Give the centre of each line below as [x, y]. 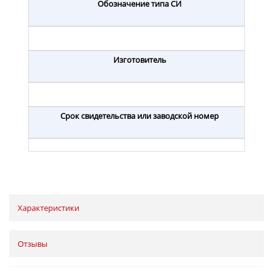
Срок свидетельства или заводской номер [140, 115]
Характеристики [48, 207]
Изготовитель [140, 59]
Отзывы [33, 243]
